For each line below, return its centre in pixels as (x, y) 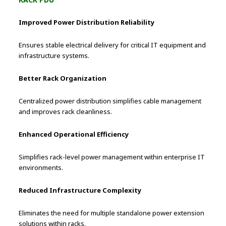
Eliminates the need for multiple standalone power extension (112, 213)
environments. (41, 167)
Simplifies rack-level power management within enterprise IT (112, 157)
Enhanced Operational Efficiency (74, 134)
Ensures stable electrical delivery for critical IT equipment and (112, 45)
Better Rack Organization (63, 78)
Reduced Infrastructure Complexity (80, 190)
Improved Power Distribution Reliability (87, 22)
